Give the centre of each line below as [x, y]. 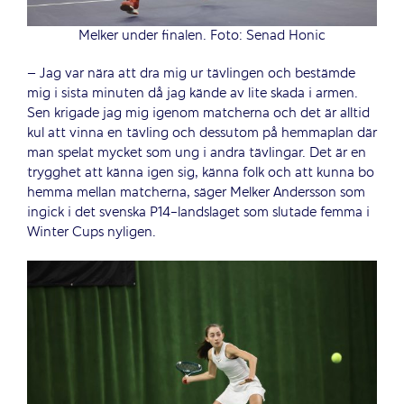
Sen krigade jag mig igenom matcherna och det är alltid [198, 114]
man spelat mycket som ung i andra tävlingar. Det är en [197, 154]
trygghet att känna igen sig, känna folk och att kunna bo [201, 174]
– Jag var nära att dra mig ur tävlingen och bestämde [191, 74]
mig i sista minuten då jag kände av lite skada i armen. [193, 94]
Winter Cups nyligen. [92, 233]
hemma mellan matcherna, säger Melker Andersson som [196, 193]
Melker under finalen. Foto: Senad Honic [202, 37]
